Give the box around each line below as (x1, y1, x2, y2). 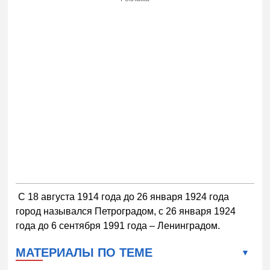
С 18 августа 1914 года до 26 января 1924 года (16, 192, 230, 202)
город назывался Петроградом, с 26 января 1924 (16, 206, 236, 217)
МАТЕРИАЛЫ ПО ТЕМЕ (16, 246, 153, 260)
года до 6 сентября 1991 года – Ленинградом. (16, 221, 221, 231)
